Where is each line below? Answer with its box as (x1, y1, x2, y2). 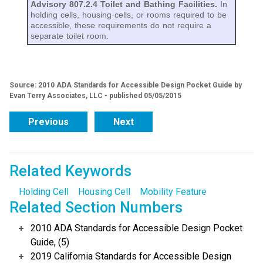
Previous (28, 116, 69, 128)
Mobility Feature (140, 186, 207, 198)
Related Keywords (9, 163, 131, 180)
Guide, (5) (31, 237, 69, 248)
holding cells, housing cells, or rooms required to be (31, 10, 227, 20)
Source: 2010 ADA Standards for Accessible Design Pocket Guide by (9, 81, 242, 90)
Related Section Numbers (9, 199, 183, 217)
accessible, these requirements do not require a (31, 21, 211, 31)
